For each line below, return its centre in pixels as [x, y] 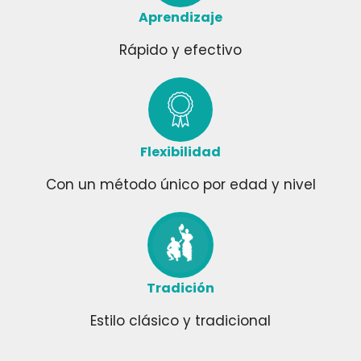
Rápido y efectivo [180, 50]
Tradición [180, 288]
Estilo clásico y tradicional [180, 320]
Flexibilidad [180, 151]
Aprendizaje [180, 17]
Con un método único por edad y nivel [180, 184]
